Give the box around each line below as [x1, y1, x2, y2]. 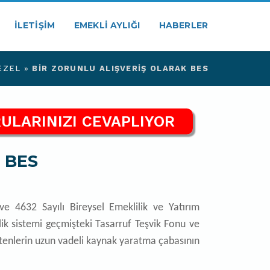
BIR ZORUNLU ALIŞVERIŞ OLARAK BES [32, 64, 209, 73]
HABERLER [159, 20, 208, 31]
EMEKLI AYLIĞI [74, 20, 140, 31]
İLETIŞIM [14, 20, 55, 31]
